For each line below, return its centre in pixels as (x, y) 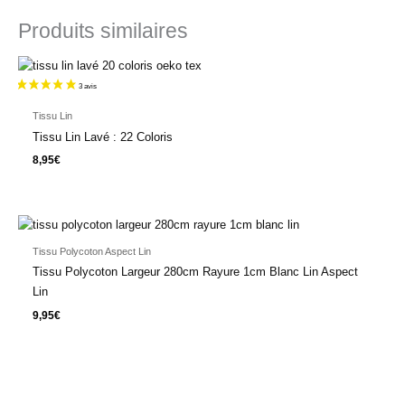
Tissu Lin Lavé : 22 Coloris (102, 137)
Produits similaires (103, 31)
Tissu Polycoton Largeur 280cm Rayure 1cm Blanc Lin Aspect (195, 272)
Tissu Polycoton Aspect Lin (91, 251)
